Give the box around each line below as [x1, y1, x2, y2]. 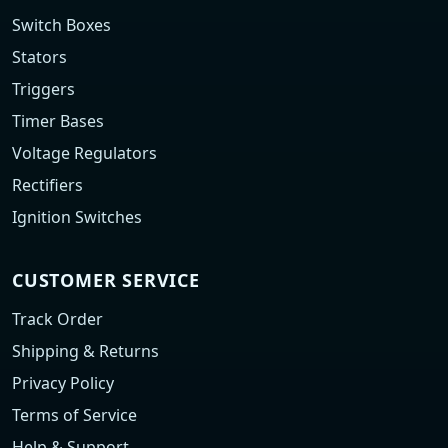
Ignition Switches [12, 206, 142, 228]
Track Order [12, 308, 103, 330]
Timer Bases [12, 110, 104, 132]
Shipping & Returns [12, 340, 159, 362]
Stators [12, 46, 67, 68]
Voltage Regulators [12, 142, 157, 164]
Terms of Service [12, 404, 137, 426]
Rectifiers [12, 174, 83, 196]
